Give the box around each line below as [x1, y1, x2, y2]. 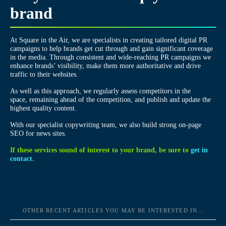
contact [10, 154, 32, 162]
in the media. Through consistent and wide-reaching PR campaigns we [10, 52, 211, 61]
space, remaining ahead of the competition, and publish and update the [10, 95, 211, 103]
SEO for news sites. [10, 129, 67, 137]
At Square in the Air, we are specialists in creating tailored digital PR [10, 35, 207, 44]
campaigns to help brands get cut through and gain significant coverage [10, 44, 213, 52]
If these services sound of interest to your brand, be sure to [10, 145, 191, 154]
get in [191, 145, 208, 154]
